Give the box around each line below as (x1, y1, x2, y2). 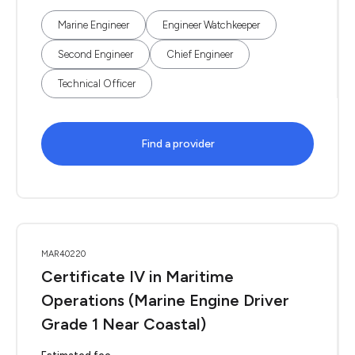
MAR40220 (41, 249, 86, 259)
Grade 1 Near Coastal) (41, 315, 206, 334)
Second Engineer (58, 48, 133, 60)
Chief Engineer (166, 48, 233, 60)
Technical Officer (58, 78, 136, 90)
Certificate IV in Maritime (41, 267, 234, 286)
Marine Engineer (58, 19, 129, 31)
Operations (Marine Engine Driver (41, 291, 289, 310)
